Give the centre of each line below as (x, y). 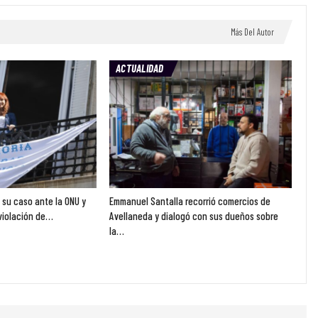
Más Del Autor (252, 32)
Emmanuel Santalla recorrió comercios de (190, 201)
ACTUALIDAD (140, 68)
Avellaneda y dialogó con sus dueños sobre (194, 216)
